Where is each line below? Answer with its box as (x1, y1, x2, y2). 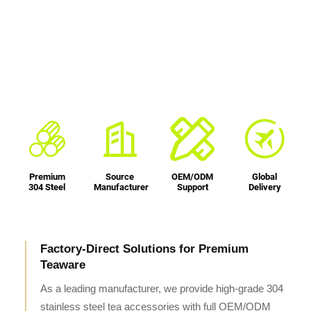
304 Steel (28, 182, 65, 193)
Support (176, 182, 208, 193)
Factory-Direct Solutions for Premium (40, 242, 249, 256)
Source (106, 171, 134, 183)
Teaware (40, 258, 85, 272)
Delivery (248, 182, 281, 193)
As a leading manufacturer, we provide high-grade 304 (40, 283, 283, 295)
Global (252, 171, 277, 183)
